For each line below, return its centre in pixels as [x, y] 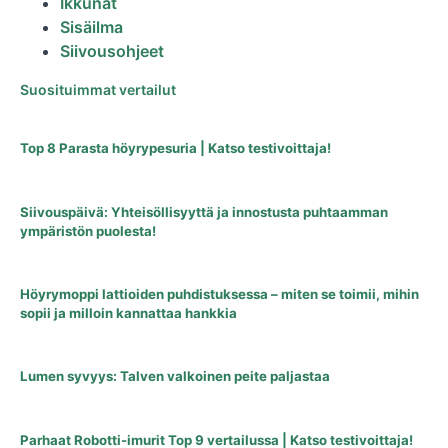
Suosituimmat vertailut [98, 90]
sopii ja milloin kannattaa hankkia [128, 312]
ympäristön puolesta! [88, 230]
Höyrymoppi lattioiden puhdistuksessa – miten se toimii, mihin [219, 293]
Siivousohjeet [112, 51]
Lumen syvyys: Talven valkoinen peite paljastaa [175, 376]
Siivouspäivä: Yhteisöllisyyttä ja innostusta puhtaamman [204, 211]
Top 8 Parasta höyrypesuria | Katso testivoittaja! [175, 148]
